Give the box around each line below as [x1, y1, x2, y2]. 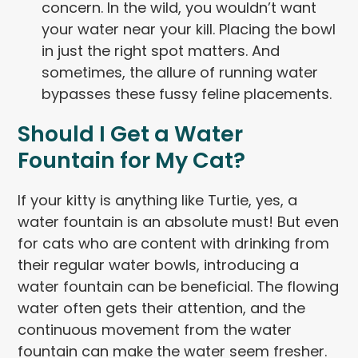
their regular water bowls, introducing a [18, 255, 300, 276]
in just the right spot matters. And [42, 41, 280, 62]
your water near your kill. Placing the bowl [42, 19, 336, 40]
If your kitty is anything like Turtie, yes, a [18, 190, 298, 211]
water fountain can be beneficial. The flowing [18, 276, 340, 297]
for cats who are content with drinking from [18, 233, 330, 254]
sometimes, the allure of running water [42, 62, 319, 83]
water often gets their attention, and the [18, 298, 306, 319]
